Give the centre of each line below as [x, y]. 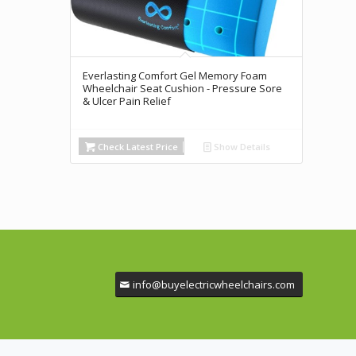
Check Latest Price [136, 147]
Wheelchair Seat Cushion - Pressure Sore [182, 89]
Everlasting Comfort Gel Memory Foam [174, 76]
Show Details [241, 147]
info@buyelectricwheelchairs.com [213, 284]
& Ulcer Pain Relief [126, 101]
